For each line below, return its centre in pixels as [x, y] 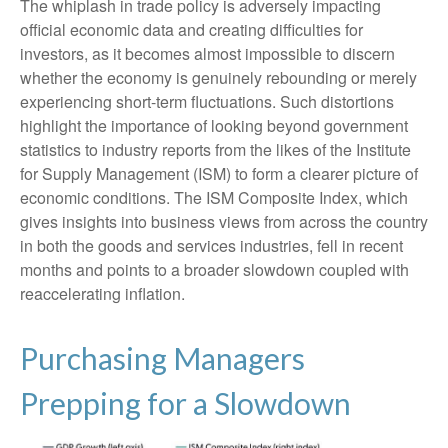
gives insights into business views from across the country [224, 221]
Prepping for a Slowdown [185, 403]
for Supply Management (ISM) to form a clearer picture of [219, 173]
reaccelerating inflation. [102, 293]
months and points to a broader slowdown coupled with [214, 269]
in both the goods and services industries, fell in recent [211, 245]
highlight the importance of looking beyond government [214, 125]
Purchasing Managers [162, 358]
